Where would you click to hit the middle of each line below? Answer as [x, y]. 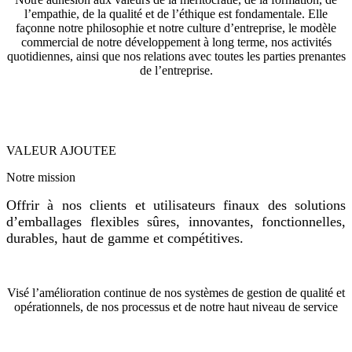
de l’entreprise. [176, 70]
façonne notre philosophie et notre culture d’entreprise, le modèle [176, 27]
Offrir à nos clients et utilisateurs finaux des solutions [176, 205]
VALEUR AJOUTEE [61, 150]
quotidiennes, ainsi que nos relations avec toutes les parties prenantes [176, 56]
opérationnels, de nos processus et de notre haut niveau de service [176, 306]
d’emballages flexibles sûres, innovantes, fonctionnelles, [176, 221]
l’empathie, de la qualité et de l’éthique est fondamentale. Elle [176, 13]
